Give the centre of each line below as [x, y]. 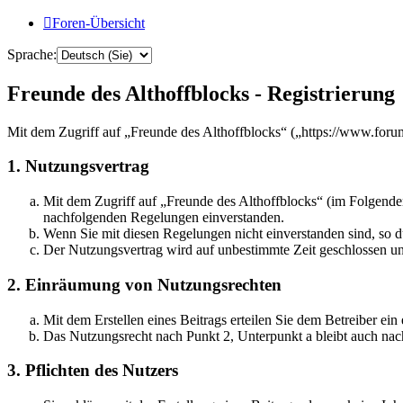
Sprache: [32, 54]
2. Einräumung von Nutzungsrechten [144, 284]
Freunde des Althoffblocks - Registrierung [201, 93]
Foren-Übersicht [99, 22]
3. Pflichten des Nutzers [93, 371]
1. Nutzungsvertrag [78, 166]
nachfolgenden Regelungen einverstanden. [164, 218]
